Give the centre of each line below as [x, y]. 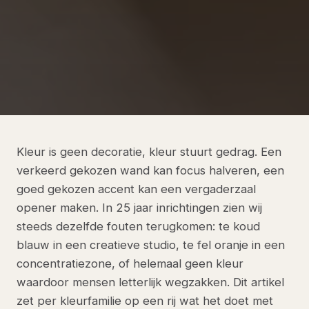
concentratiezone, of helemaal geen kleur [130, 264]
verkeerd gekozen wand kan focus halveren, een [150, 171]
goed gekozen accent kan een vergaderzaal [136, 189]
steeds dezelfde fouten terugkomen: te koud [138, 227]
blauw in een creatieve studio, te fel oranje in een [151, 245]
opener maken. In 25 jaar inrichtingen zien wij [139, 208]
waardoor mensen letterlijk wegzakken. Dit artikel [150, 282]
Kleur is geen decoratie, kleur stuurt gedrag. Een [149, 152]
